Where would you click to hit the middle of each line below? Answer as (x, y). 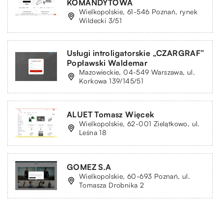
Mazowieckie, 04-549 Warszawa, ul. (137, 72)
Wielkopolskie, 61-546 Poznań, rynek (138, 11)
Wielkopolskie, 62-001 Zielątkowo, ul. (139, 123)
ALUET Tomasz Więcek (111, 114)
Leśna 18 (93, 132)
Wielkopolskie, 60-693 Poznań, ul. (135, 176)
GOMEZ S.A (89, 167)
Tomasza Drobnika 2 (112, 185)
